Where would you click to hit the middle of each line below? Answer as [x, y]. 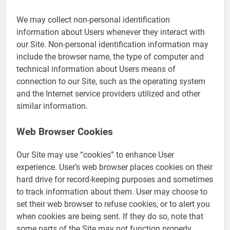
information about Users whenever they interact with [111, 32]
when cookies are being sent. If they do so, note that [110, 216]
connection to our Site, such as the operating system [111, 82]
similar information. [52, 106]
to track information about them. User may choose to [112, 191]
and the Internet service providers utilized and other [108, 94]
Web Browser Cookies [65, 132]
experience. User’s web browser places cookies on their [114, 167]
